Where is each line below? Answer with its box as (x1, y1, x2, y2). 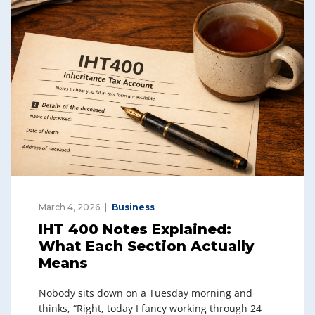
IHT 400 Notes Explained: (39, 220, 231, 238)
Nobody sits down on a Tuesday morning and (39, 285, 252, 300)
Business (112, 201, 155, 212)
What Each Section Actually (39, 237, 254, 255)
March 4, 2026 (39, 201, 100, 212)
